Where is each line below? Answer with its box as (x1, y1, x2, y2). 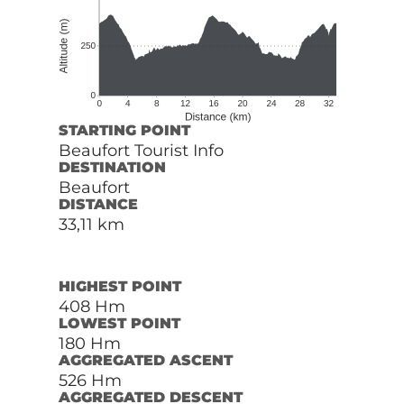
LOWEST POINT (58, 314, 180, 332)
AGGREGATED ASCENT (58, 351, 233, 369)
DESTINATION (58, 158, 166, 176)
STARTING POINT (58, 121, 190, 139)
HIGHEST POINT (58, 277, 181, 295)
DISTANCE (58, 195, 138, 213)
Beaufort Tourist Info (58, 140, 224, 161)
